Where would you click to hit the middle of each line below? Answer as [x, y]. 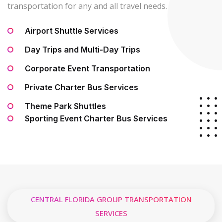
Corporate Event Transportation [87, 69]
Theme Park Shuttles [65, 106]
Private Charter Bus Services [82, 87]
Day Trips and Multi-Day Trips [83, 50]
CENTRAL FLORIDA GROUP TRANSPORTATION [111, 199]
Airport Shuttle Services [72, 31]
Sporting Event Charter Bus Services [97, 119]
